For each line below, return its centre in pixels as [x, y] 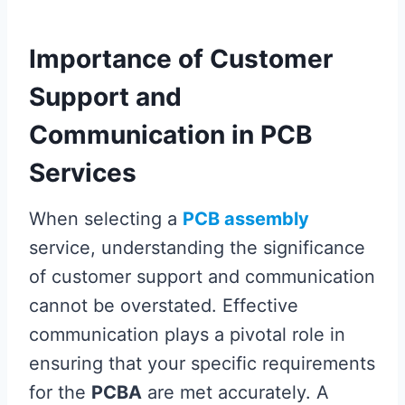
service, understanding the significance [197, 247]
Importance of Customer [181, 58]
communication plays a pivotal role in [187, 334]
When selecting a [106, 218]
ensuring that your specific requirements [202, 363]
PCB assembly [246, 218]
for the [60, 392]
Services [83, 172]
